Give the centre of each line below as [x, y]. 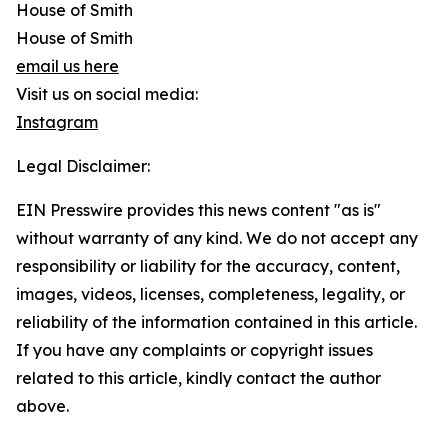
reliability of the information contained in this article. [216, 322]
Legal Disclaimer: [83, 166]
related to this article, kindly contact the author [198, 378]
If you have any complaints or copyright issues [194, 350]
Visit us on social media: [107, 94]
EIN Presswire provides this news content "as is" [198, 210]
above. [42, 406]
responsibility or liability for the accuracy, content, [208, 266]
